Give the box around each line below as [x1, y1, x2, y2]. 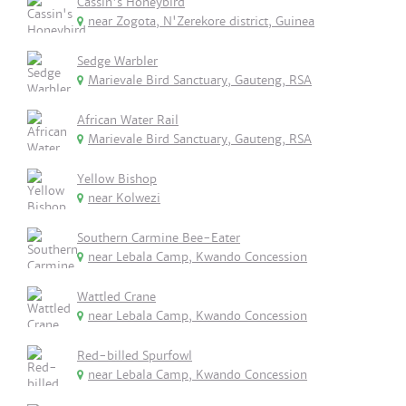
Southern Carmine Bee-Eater [77, 230, 240, 246]
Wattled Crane [77, 289, 156, 304]
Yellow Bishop [77, 171, 157, 187]
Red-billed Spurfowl [77, 348, 192, 363]
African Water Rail [77, 112, 179, 128]
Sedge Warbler [77, 53, 158, 69]
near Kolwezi [88, 190, 160, 206]
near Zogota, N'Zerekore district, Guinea [88, 14, 314, 29]
